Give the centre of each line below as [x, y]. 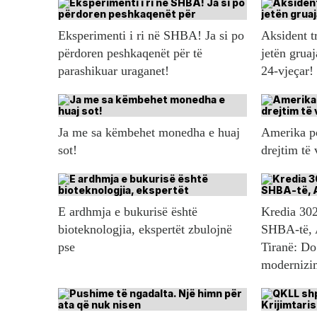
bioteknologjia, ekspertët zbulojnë [145, 230]
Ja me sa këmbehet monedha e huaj [149, 133]
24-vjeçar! [287, 71]
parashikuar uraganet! [114, 71]
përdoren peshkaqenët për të [130, 53]
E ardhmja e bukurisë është [128, 212]
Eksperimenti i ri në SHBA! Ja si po [151, 36]
